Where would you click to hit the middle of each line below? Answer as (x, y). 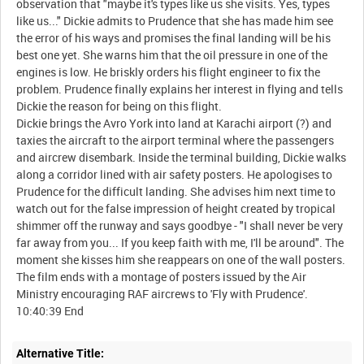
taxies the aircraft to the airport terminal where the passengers (175, 141)
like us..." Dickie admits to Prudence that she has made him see (175, 21)
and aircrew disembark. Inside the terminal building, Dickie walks (182, 158)
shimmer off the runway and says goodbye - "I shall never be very (180, 226)
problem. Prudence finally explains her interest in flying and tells (180, 89)
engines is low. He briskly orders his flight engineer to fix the (169, 72)
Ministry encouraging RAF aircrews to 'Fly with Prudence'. (162, 294)
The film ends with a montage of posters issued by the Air (162, 277)
